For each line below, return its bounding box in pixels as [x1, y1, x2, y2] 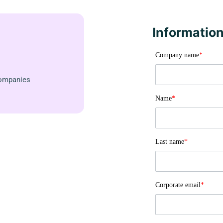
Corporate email [155, 181, 201, 189]
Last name [155, 138, 184, 145]
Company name [155, 51, 199, 59]
